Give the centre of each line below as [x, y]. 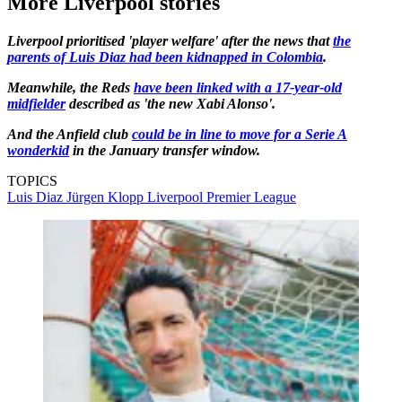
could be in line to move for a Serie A [240, 134]
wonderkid [38, 150]
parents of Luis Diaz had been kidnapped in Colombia [165, 57]
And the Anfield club [70, 134]
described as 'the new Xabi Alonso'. [170, 103]
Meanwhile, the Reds [70, 87]
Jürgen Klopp [107, 197]
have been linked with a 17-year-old [238, 87]
